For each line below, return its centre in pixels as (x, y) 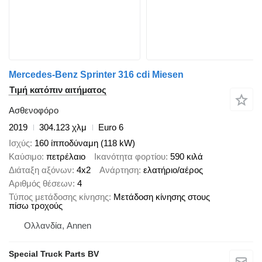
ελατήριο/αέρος (173, 170)
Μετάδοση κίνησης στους (162, 196)
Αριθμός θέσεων (41, 183)
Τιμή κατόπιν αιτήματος (58, 90)
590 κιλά (187, 156)
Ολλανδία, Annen (58, 225)
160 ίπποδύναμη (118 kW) (85, 143)
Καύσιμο (25, 156)
